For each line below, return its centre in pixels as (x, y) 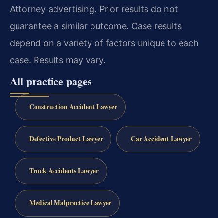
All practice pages (51, 81)
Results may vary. (68, 60)
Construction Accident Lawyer (73, 107)
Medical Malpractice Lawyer (70, 203)
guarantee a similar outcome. (69, 26)
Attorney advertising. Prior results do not (94, 9)
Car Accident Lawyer (161, 139)
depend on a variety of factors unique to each (104, 43)
